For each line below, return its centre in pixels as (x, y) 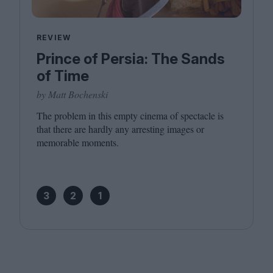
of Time (63, 76)
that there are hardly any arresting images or (120, 129)
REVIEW (54, 38)
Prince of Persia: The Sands (131, 59)
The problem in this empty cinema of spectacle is (130, 116)
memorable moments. (78, 143)
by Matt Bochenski (72, 94)
